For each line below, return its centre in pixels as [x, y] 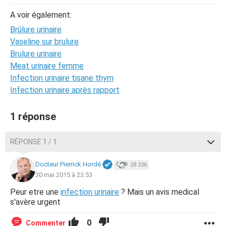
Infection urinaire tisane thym [62, 78]
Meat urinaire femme [47, 66]
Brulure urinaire [36, 54]
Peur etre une [35, 192]
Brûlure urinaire [36, 30]
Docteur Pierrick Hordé [68, 164]
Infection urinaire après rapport [65, 90]
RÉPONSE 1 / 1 [34, 142]
